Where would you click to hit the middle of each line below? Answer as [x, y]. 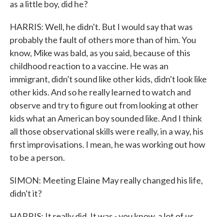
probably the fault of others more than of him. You [103, 40]
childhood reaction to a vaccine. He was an [89, 66]
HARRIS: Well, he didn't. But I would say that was [101, 27]
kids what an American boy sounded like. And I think [106, 118]
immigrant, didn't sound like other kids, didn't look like [108, 79]
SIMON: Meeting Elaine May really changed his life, [106, 180]
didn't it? [26, 193]
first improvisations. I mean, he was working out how [108, 144]
